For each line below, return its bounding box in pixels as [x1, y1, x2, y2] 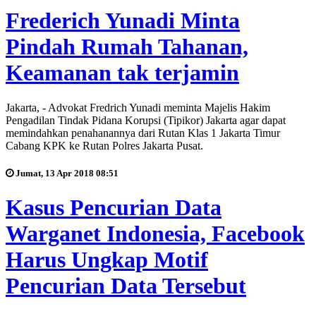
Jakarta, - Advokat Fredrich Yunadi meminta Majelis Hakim [6, 101, 270, 114]
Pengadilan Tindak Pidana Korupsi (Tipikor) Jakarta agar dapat [6, 114, 286, 126]
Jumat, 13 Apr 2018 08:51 [13, 168, 119, 179]
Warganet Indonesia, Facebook [6, 221, 305, 247]
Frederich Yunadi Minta [6, 8, 240, 34]
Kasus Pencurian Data [6, 195, 221, 221]
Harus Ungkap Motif [6, 247, 208, 273]
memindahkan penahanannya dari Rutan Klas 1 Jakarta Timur [6, 126, 280, 139]
